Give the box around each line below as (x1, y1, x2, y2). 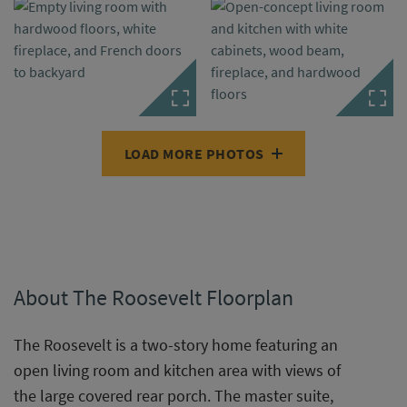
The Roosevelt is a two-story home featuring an (14, 334, 338, 356)
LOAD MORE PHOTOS (124, 144, 264, 164)
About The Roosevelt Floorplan (14, 283, 293, 313)
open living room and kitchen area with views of (14, 360, 341, 382)
